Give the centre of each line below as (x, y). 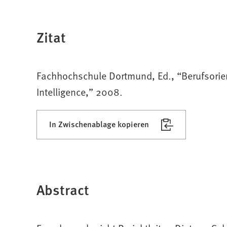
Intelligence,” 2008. (80, 91)
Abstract (63, 189)
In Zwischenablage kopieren (99, 124)
